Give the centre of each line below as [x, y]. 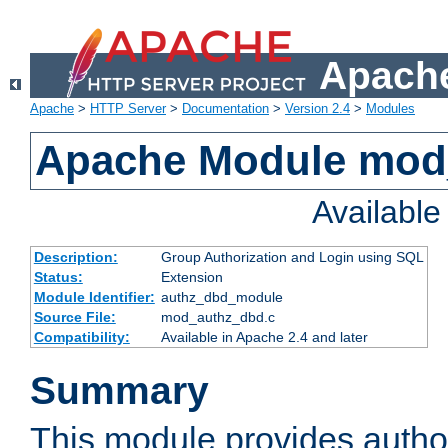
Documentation [225, 109]
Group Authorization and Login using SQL [292, 257]
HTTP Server [128, 109]
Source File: [74, 317]
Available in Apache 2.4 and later [264, 337]
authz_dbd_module [221, 297]
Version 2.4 [317, 109]
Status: [58, 277]
